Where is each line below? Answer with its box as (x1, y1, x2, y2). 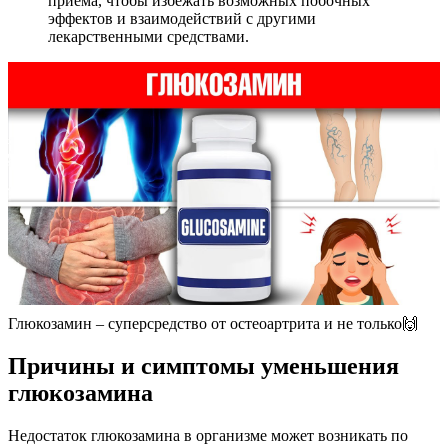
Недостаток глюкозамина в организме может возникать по (8, 426, 408, 444)
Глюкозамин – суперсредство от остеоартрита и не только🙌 (8, 314, 418, 332)
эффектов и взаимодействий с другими (48, 9, 316, 27)
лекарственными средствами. (48, 27, 249, 45)
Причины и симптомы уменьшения (8, 352, 399, 379)
